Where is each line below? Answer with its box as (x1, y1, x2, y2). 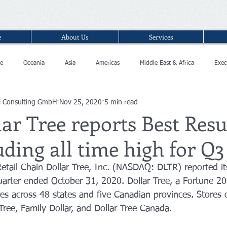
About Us (61, 32, 89, 41)
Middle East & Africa (140, 60, 194, 66)
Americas (96, 60, 120, 66)
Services (149, 32, 173, 41)
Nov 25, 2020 (59, 98, 102, 106)
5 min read (104, 98, 138, 106)
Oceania (23, 60, 45, 66)
